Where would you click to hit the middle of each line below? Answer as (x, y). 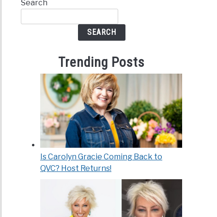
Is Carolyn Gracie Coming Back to (101, 157)
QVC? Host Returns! (76, 169)
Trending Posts (101, 62)
